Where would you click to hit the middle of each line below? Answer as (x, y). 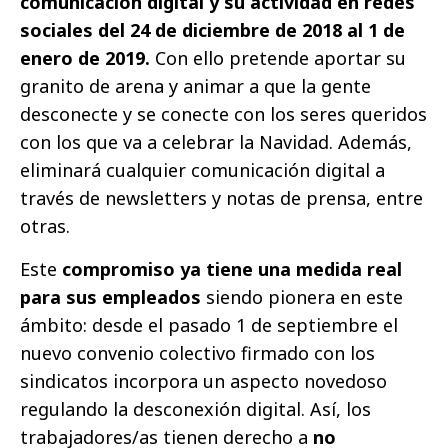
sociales (56, 29)
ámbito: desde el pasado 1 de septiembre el (209, 324)
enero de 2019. (87, 57)
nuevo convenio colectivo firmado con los (197, 352)
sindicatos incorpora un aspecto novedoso (203, 380)
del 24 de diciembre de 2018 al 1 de (251, 29)
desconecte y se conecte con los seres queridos (223, 113)
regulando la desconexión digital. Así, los (195, 408)
